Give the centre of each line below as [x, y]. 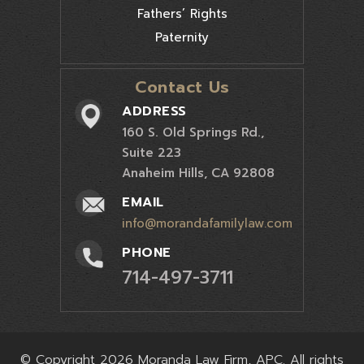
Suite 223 [152, 152]
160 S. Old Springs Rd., [193, 132]
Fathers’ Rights [182, 13]
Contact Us [182, 87]
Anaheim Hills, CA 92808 [198, 173]
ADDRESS [154, 111]
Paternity [182, 37]
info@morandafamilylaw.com [207, 223]
